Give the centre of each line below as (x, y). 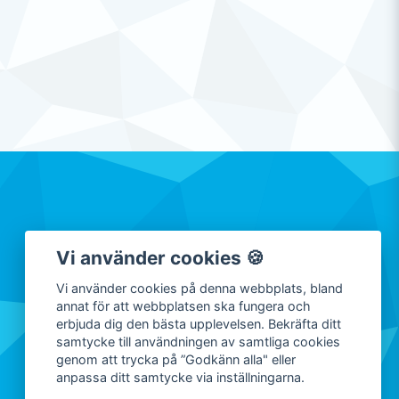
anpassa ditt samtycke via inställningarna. (181, 378)
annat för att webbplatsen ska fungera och (184, 306)
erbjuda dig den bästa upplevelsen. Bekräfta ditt (199, 324)
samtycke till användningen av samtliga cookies (199, 342)
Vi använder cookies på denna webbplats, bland (200, 289)
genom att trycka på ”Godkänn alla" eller (176, 360)
